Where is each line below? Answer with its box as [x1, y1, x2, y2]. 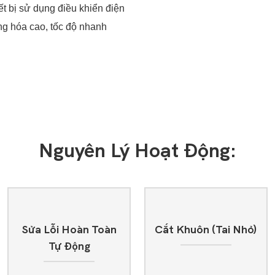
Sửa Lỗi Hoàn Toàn [21, 223, 117, 236]
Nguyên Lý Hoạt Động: [39, 139, 236, 162]
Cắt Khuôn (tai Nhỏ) [155, 223, 257, 236]
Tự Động [48, 239, 90, 253]
